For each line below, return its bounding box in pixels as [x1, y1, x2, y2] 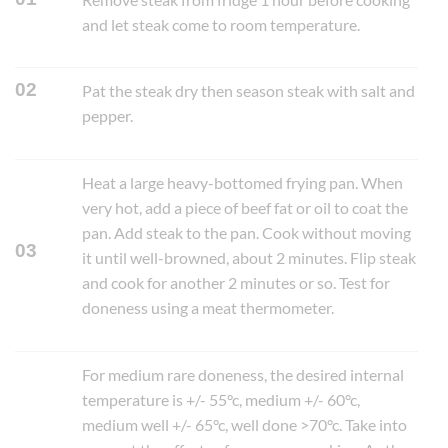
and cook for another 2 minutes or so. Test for [82, 273, 391, 293]
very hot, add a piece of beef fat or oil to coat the [82, 198, 409, 218]
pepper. [82, 106, 134, 126]
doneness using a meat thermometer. [82, 298, 335, 318]
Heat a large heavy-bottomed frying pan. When [82, 173, 404, 193]
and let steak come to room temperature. [82, 14, 364, 34]
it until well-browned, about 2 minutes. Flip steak [82, 248, 417, 268]
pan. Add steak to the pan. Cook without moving [82, 223, 412, 243]
